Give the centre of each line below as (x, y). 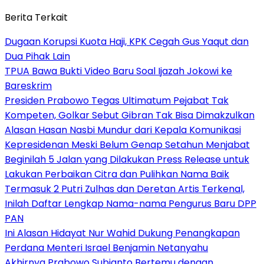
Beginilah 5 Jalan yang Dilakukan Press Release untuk (127, 160)
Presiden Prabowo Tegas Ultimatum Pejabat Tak (117, 101)
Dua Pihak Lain (37, 57)
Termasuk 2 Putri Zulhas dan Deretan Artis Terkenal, (125, 189)
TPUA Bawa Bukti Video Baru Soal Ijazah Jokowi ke (118, 71)
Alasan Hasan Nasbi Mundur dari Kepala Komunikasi (123, 130)
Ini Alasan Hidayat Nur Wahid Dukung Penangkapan (122, 233)
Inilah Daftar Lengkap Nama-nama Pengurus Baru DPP (131, 204)
